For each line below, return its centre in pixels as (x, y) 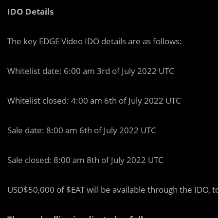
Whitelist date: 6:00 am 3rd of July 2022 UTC (91, 71)
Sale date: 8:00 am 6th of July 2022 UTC (82, 130)
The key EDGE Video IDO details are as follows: (95, 41)
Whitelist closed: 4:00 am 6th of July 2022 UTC (94, 100)
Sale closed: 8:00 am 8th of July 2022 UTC (85, 160)
